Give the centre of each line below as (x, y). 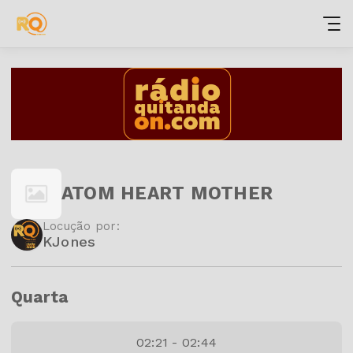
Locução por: (81, 226)
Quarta (40, 297)
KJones (69, 241)
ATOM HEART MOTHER (167, 194)
